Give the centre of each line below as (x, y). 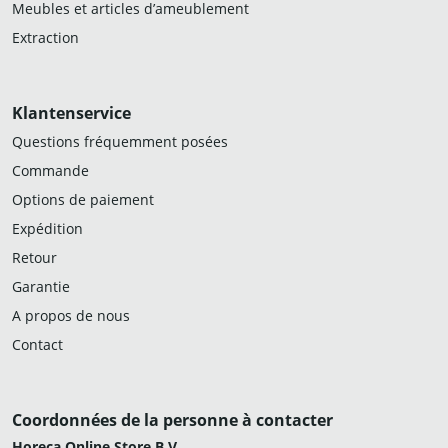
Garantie (41, 286)
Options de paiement (83, 199)
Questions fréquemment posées (120, 141)
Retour (34, 257)
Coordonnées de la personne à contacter (172, 420)
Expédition (47, 228)
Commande (50, 170)
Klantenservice (71, 113)
